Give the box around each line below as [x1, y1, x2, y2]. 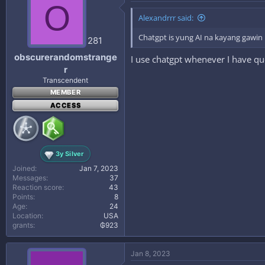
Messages [12, 173, 46, 182]
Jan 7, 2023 [79, 164, 118, 173]
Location [12, 211, 41, 220]
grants [12, 221, 33, 230]
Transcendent [43, 76, 88, 85]
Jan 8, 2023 [131, 249, 170, 258]
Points [12, 192, 33, 201]
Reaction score [12, 183, 62, 192]
